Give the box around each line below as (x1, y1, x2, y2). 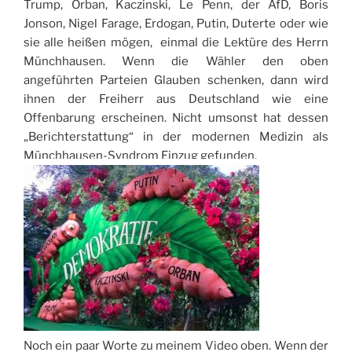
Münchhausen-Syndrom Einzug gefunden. (24, 148, 257, 163)
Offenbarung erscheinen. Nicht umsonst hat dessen (24, 111, 328, 125)
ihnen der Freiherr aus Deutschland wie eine (24, 92, 328, 106)
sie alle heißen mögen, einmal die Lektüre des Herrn (24, 35, 328, 49)
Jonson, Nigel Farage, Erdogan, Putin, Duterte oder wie (24, 16, 328, 31)
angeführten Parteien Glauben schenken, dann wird (24, 73, 328, 87)
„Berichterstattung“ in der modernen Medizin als (24, 130, 328, 144)
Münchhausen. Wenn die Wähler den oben (24, 54, 328, 68)
